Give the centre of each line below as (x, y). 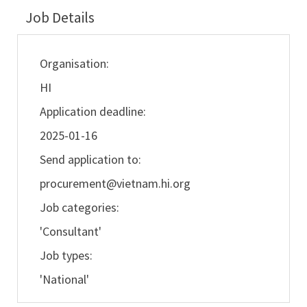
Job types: (66, 256)
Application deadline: (93, 112)
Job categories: (79, 208)
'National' (68, 280)
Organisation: (74, 64)
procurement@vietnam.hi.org (115, 184)
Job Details (58, 18)
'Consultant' (74, 232)
